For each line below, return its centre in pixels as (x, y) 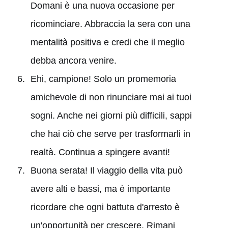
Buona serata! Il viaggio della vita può (106, 170)
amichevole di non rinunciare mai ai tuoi (111, 97)
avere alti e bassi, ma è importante (100, 189)
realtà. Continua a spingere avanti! (100, 152)
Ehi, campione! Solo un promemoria (103, 79)
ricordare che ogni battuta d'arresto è (105, 207)
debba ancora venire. (73, 60)
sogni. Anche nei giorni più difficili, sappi (111, 115)
